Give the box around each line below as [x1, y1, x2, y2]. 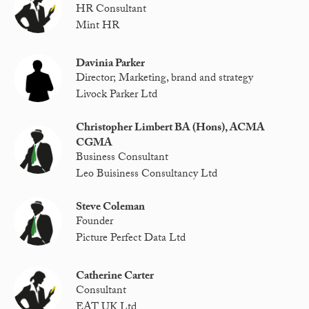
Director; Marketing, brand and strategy [76, 70, 254, 89]
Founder [76, 213, 114, 232]
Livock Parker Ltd [76, 86, 158, 105]
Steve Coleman [76, 198, 146, 217]
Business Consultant [76, 149, 169, 168]
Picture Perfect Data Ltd [76, 229, 186, 248]
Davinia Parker [76, 55, 146, 74]
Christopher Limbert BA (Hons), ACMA [76, 119, 266, 139]
